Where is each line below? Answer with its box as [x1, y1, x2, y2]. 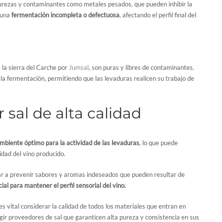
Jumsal [69, 63, 89, 71]
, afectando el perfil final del [119, 10, 196, 19]
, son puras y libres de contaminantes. [89, 63, 194, 71]
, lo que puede [139, 138, 178, 147]
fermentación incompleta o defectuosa [11, 10, 119, 19]
